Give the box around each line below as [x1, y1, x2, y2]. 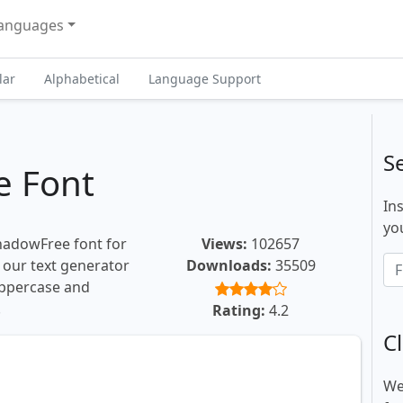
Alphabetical [43, 70, 120, 87]
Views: [201, 234, 247, 255]
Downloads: [185, 255, 272, 276]
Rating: [212, 300, 265, 321]
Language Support [148, 70, 261, 87]
